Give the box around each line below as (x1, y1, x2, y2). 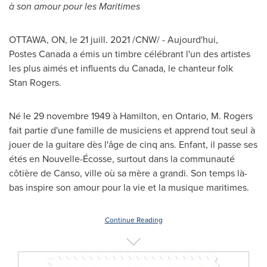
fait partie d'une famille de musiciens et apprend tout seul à (9, 123, 255, 137)
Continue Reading (104, 215, 163, 225)
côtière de (9, 166, 54, 180)
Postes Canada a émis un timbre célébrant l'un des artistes (9, 47, 250, 61)
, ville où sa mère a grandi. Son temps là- (80, 166, 247, 180)
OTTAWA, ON (9, 33, 65, 46)
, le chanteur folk (163, 61, 233, 75)
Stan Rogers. (9, 76, 61, 89)
